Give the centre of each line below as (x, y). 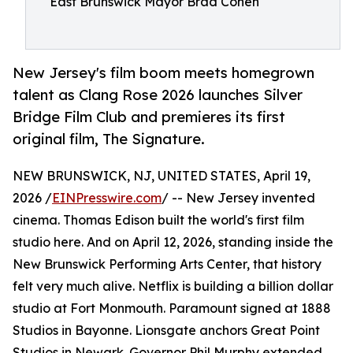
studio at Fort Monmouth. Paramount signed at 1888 (172, 308)
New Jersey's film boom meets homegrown (163, 73)
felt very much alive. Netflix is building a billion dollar (173, 286)
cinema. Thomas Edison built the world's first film (158, 220)
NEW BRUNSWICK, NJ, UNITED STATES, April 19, (162, 176)
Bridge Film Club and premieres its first (149, 117)
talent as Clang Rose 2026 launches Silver (158, 95)
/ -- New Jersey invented (238, 198)
